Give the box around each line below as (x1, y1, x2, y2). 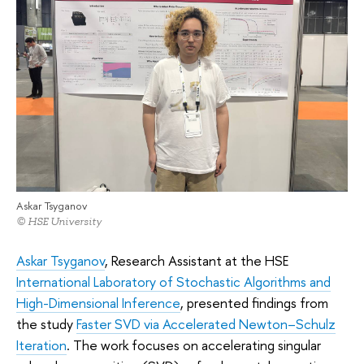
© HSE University (16, 214, 102, 228)
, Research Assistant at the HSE (105, 251, 288, 271)
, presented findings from (180, 293, 328, 313)
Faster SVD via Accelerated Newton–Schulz (76, 314, 336, 334)
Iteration (16, 336, 67, 355)
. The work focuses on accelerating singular (67, 336, 321, 355)
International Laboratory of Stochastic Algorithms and (16, 272, 331, 292)
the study (16, 314, 76, 334)
